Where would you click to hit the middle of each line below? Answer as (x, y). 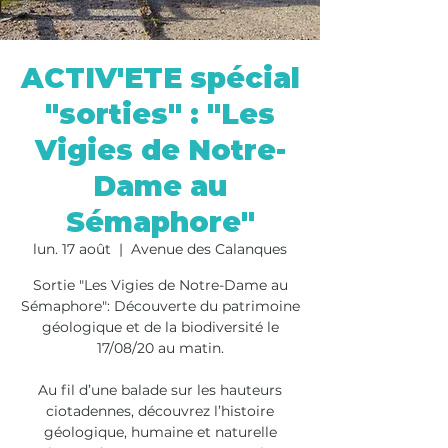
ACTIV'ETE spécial (160, 78)
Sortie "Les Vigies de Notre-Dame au (160, 285)
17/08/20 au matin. (160, 348)
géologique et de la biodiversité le (160, 327)
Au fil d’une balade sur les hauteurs (160, 390)
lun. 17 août (72, 249)
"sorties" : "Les (160, 114)
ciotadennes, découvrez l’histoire (160, 411)
